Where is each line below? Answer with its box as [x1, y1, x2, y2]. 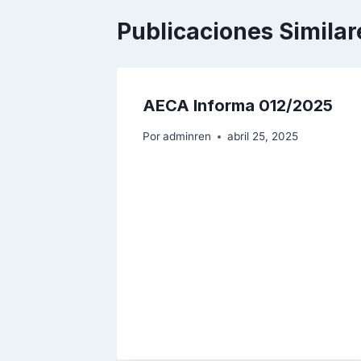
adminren [163, 130, 212, 143]
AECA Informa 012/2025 [143, 95, 333, 115]
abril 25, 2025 [227, 130, 299, 143]
